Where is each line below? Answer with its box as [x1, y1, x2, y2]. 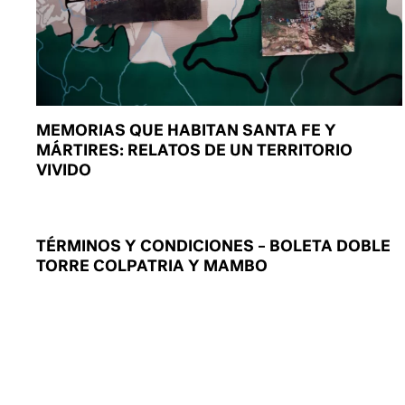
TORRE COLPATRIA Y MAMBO [36, 254, 268, 276]
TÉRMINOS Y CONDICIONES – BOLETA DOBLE [36, 234, 391, 256]
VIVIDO [36, 158, 92, 180]
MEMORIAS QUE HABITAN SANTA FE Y [36, 118, 337, 140]
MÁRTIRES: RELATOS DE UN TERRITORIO [36, 138, 353, 160]
